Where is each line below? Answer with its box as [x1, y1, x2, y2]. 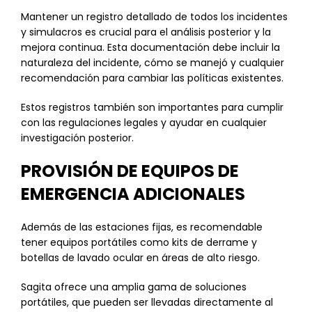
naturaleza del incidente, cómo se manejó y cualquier [21, 56, 284, 70]
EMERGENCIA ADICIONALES [21, 182, 245, 205]
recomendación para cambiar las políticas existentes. [21, 71, 283, 85]
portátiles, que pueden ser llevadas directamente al [21, 295, 273, 309]
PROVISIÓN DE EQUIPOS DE [21, 159, 239, 182]
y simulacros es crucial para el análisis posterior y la [21, 25, 271, 39]
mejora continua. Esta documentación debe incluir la [21, 40, 280, 54]
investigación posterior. [21, 131, 134, 145]
